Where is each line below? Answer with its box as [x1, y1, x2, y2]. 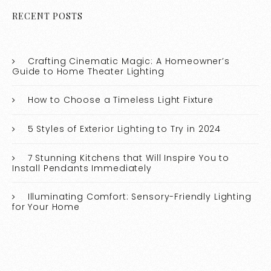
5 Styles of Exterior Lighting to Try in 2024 [27, 123, 221, 135]
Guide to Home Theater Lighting [12, 65, 165, 78]
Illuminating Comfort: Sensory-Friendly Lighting [27, 191, 252, 203]
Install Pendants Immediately [12, 162, 152, 175]
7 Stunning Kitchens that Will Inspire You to [27, 152, 230, 165]
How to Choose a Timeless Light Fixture [27, 94, 214, 106]
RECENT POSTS [12, 10, 83, 22]
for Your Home [12, 201, 80, 214]
